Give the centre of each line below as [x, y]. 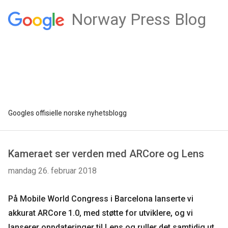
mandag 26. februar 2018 [52, 171]
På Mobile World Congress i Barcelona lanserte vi [101, 199]
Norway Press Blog [138, 19]
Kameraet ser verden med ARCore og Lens [106, 154]
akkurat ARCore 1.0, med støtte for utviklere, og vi [101, 213]
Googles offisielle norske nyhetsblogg [67, 113]
